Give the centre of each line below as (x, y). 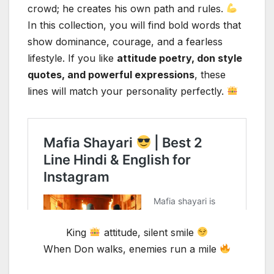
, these (210, 74)
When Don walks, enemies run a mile (131, 249)
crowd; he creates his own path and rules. (127, 8)
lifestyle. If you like (72, 58)
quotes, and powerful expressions (111, 74)
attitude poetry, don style (180, 58)
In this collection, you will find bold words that (134, 25)
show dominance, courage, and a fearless (125, 41)
